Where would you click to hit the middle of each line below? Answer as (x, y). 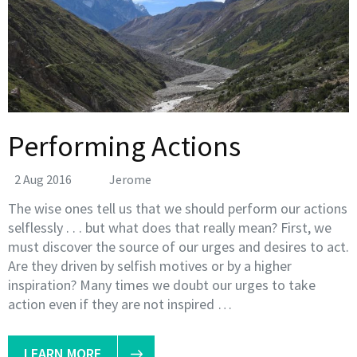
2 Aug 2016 (43, 180)
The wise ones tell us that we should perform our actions (178, 209)
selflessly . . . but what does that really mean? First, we (170, 228)
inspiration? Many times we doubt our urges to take (162, 285)
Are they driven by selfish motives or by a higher (150, 266)
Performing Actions (124, 147)
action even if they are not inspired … (120, 304)
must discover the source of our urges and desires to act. (178, 247)
